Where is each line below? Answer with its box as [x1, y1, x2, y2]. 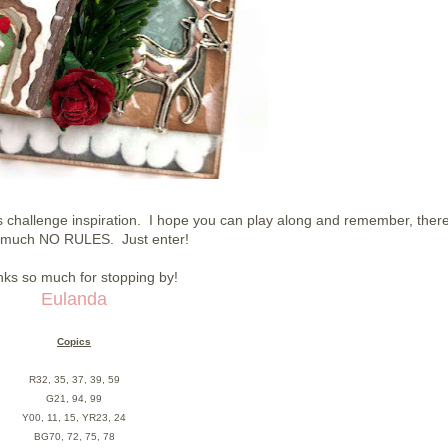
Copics [57, 335, 91, 347]
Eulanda [41, 288, 107, 309]
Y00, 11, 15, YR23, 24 [22, 411, 126, 423]
